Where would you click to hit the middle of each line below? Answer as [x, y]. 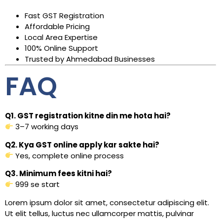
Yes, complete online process [69, 155]
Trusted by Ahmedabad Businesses [90, 59]
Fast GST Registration [64, 16]
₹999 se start [37, 184]
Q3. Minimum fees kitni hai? [58, 174]
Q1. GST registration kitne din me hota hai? [88, 116]
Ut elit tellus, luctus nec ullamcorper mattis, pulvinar [99, 213]
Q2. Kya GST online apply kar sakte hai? [82, 145]
